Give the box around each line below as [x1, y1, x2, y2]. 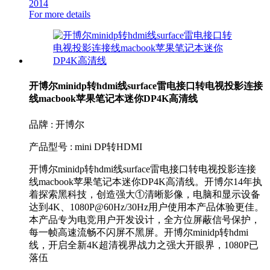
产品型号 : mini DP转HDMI [29, 141, 142, 152]
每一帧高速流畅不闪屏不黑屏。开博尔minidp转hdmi [29, 227, 248, 237]
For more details [29, 9, 90, 20]
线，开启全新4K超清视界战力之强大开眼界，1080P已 [29, 239, 259, 250]
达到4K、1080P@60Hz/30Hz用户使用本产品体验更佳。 [29, 201, 264, 212]
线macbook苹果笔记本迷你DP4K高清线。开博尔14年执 [29, 176, 262, 187]
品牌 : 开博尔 [29, 119, 84, 130]
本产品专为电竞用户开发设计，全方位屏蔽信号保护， [29, 214, 260, 225]
